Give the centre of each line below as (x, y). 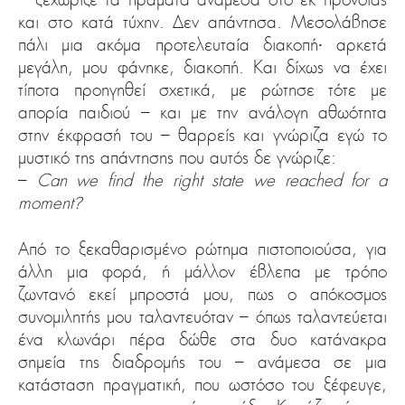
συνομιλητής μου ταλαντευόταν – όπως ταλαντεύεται (202, 317)
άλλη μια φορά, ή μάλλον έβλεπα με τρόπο (202, 272)
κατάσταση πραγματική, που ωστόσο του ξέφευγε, (202, 385)
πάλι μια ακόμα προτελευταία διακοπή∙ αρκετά (202, 45)
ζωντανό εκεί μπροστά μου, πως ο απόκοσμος (202, 294)
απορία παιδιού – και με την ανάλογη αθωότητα (202, 113)
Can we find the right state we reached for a (212, 180)
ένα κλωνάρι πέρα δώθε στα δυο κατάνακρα (202, 339)
